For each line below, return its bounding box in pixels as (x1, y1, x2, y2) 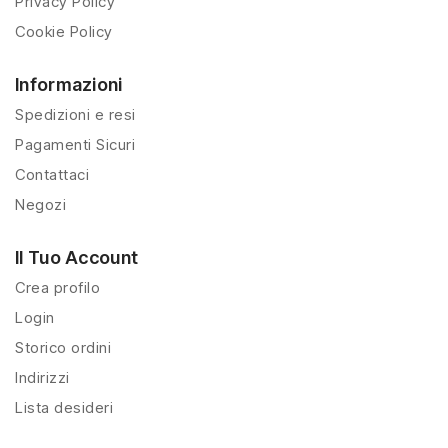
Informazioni (15, 73, 123, 95)
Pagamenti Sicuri (15, 134, 135, 154)
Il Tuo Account (15, 246, 139, 268)
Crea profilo (15, 277, 100, 297)
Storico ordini (15, 337, 111, 357)
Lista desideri (15, 397, 113, 417)
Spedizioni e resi (15, 104, 136, 124)
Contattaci (15, 164, 89, 184)
